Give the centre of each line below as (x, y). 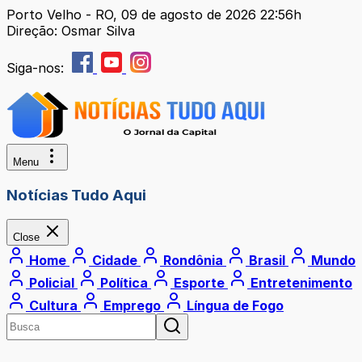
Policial (52, 283)
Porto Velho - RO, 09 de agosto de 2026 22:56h (154, 15)
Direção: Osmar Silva (71, 31)
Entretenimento (300, 283)
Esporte (199, 283)
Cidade (115, 261)
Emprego (132, 306)
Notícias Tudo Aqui (76, 195)
